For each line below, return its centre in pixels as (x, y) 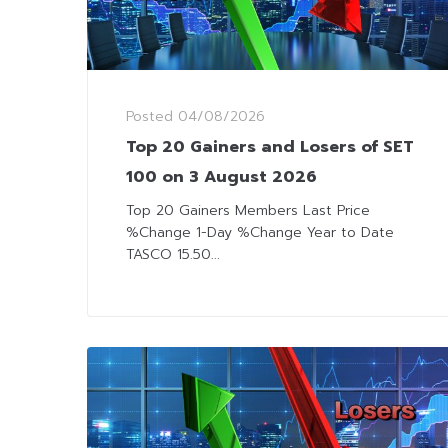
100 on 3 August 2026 (221, 177)
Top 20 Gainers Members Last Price (248, 211)
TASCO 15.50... (173, 255)
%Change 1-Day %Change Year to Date (260, 233)
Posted (152, 117)
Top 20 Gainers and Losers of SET (270, 147)
